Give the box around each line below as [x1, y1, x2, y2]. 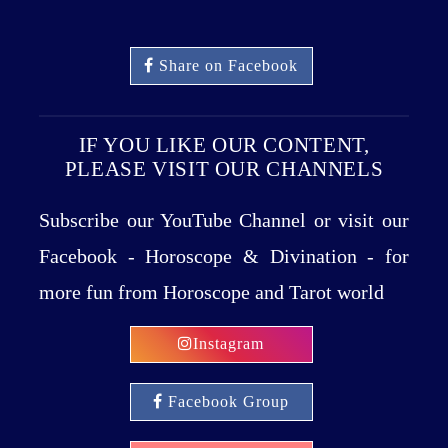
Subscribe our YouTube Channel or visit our [39, 208, 409, 231]
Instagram [193, 335, 265, 353]
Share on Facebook [159, 56, 299, 74]
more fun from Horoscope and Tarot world [39, 280, 385, 303]
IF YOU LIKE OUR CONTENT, [78, 132, 370, 156]
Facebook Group [168, 393, 290, 411]
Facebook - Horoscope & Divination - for [39, 244, 409, 267]
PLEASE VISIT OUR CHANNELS [64, 156, 384, 180]
